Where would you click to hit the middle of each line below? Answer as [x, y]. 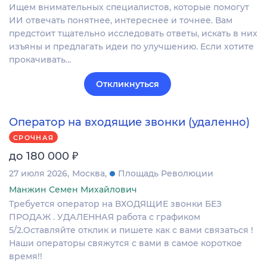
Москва [89, 173]
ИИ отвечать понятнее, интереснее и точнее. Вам [121, 21]
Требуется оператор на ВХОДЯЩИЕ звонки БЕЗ [115, 204]
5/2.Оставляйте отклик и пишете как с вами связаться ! [131, 230]
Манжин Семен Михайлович [73, 189]
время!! [26, 256]
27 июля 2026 [38, 173]
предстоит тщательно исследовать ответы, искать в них [133, 34]
